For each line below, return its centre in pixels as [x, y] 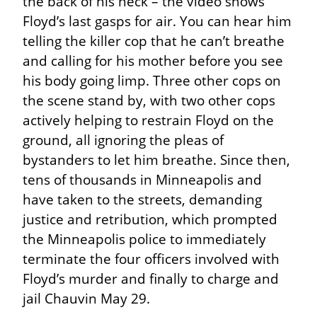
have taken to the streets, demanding [142, 199]
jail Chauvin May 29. [86, 298]
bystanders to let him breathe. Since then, [156, 159]
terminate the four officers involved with [151, 258]
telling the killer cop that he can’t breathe [154, 40]
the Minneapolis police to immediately [144, 238]
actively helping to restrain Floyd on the [148, 120]
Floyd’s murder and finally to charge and [151, 278]
